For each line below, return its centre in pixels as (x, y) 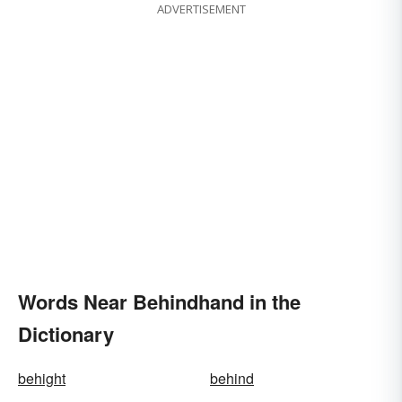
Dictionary (66, 334)
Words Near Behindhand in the (159, 302)
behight (42, 379)
